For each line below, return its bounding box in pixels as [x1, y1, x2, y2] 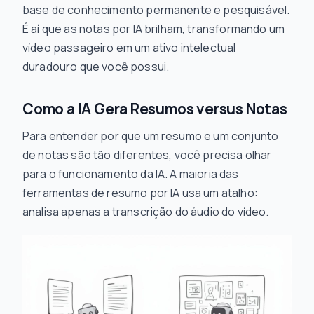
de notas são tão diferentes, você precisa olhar [22, 147, 272, 163]
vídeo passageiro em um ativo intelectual [22, 40, 236, 55]
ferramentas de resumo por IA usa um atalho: [22, 185, 258, 200]
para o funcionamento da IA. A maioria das [22, 166, 239, 182]
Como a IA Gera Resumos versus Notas [22, 99, 287, 118]
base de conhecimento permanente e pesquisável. [22, 2, 290, 18]
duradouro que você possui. [22, 59, 170, 74]
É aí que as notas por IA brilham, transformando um [22, 21, 285, 36]
